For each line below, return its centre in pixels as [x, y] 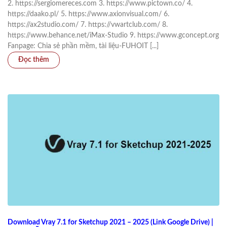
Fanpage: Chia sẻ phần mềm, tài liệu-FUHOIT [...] [83, 46]
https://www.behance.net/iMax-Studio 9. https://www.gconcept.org [113, 36]
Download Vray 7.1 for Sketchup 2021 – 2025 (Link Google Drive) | [110, 222]
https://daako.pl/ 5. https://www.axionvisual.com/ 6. [88, 14]
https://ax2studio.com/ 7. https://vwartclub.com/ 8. [88, 25]
